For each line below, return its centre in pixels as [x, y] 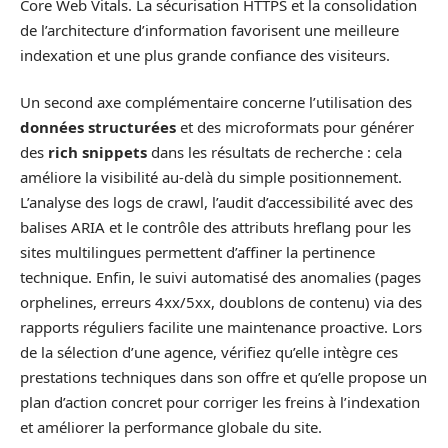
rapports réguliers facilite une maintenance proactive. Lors [221, 327]
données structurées [98, 127]
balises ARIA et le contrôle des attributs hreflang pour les [215, 227]
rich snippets [97, 152]
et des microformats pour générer [295, 127]
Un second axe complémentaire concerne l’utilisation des [216, 102]
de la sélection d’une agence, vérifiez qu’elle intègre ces [209, 352]
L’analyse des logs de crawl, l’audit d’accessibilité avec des [216, 202]
